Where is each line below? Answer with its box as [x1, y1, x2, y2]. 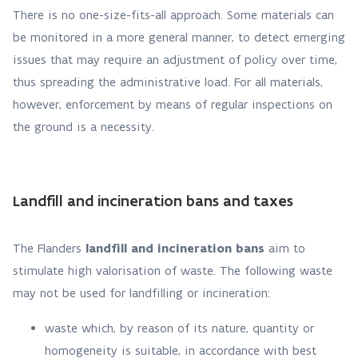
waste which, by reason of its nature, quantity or [45, 320, 314, 336]
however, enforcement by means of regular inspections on [13, 97, 332, 112]
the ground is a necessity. [13, 119, 158, 134]
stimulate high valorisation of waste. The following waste [13, 263, 332, 278]
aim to [265, 241, 305, 256]
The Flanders [13, 241, 86, 256]
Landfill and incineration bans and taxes [13, 191, 297, 210]
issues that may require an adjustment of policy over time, [13, 52, 337, 67]
